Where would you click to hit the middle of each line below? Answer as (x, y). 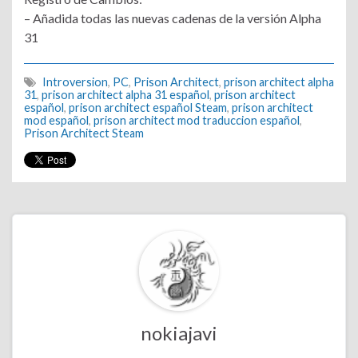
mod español (56, 120)
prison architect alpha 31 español (125, 94)
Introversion (75, 82)
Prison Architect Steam (84, 133)
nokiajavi (179, 332)
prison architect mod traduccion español (197, 120)
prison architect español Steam (148, 107)
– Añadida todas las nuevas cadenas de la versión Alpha (173, 18)
